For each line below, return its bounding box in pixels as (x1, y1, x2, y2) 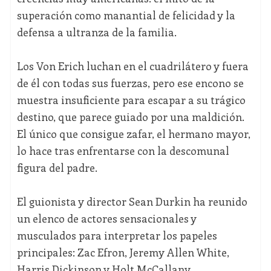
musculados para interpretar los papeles (16, 227, 217, 243)
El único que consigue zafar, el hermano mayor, (16, 126, 250, 141)
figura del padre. (16, 160, 97, 175)
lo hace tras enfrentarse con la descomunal (16, 143, 229, 158)
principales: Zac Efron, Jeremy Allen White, (16, 244, 229, 260)
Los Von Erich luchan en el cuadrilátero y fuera (16, 58, 249, 73)
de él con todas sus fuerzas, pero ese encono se (16, 75, 244, 90)
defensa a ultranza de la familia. (16, 24, 177, 39)
